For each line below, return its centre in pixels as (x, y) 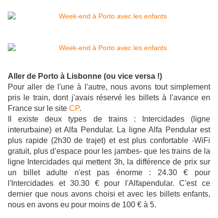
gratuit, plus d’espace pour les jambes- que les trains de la (109, 151)
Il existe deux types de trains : (72, 119)
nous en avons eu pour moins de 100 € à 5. (82, 205)
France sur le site (38, 109)
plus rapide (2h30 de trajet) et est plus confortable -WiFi (109, 141)
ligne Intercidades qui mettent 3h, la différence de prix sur (109, 162)
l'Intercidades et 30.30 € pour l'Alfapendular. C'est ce (109, 183)
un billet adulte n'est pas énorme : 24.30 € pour (109, 173)
